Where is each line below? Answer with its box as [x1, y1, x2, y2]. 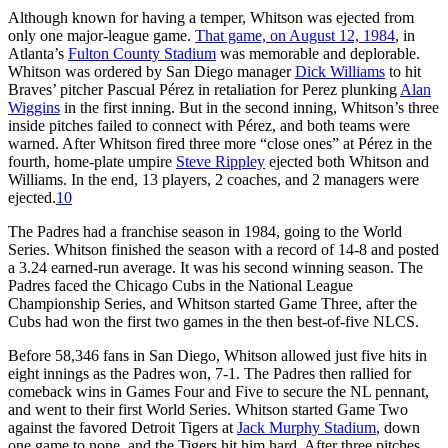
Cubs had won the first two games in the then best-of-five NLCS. [8, 312, 419, 330]
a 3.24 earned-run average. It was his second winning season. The [8, 258, 423, 276]
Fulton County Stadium [68, 44, 216, 62]
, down [376, 418, 420, 436]
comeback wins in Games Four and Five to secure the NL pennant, [8, 382, 429, 400]
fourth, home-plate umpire [8, 152, 176, 170]
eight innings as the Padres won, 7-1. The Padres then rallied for [8, 364, 411, 382]
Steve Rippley [176, 152, 265, 170]
